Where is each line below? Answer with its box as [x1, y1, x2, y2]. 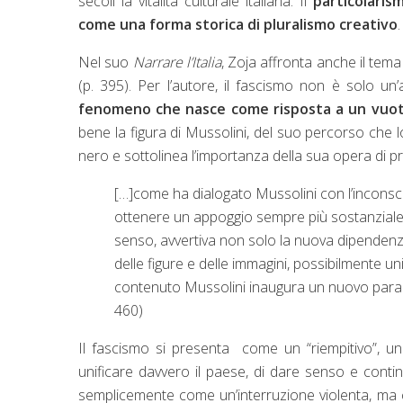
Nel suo [78, 51, 133, 72]
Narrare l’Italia [132, 51, 221, 72]
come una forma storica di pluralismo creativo [78, 13, 398, 34]
